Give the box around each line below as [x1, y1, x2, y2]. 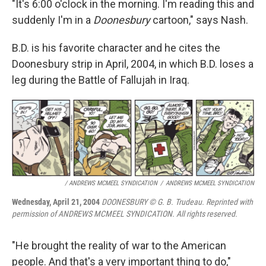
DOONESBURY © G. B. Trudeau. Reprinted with [102, 197, 253, 207]
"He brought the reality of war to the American [12, 239, 226, 252]
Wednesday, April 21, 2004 [12, 197, 102, 207]
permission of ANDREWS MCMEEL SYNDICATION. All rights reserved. [12, 209, 237, 219]
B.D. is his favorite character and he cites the [12, 42, 220, 55]
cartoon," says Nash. [150, 14, 248, 27]
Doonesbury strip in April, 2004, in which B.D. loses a [12, 58, 254, 71]
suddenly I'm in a [12, 14, 93, 27]
